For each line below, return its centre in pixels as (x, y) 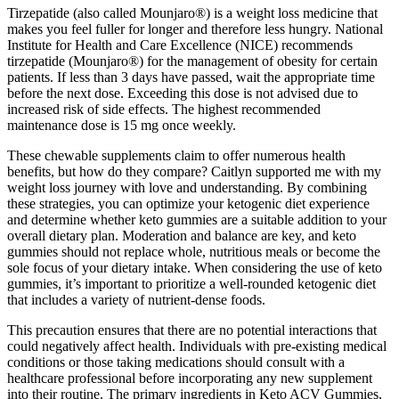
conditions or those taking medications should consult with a (176, 362)
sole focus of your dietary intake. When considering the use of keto (195, 268)
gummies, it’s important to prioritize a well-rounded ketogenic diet (191, 284)
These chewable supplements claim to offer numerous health (176, 156)
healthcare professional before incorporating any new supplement (190, 379)
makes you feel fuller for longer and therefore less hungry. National (195, 29)
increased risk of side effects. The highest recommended (164, 110)
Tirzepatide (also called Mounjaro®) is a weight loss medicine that (192, 13)
